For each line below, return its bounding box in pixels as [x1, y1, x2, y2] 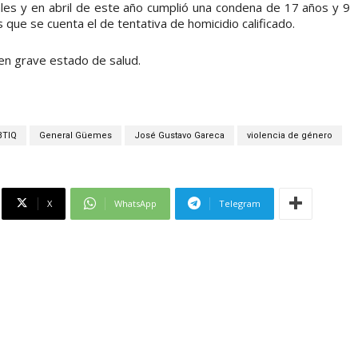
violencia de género [247, 129, 332, 141]
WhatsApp [114, 197, 157, 209]
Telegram [219, 197, 261, 209]
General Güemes [39, 129, 112, 141]
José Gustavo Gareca [134, 129, 225, 141]
